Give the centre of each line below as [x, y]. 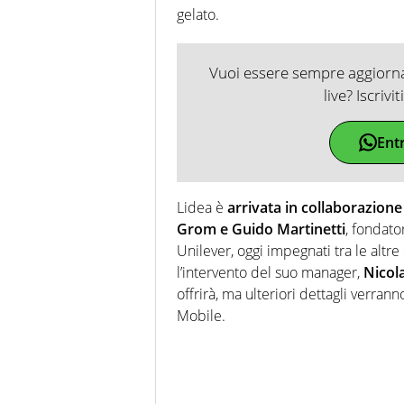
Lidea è [202, 207]
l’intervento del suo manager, [270, 272]
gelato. [198, 14]
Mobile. [201, 315]
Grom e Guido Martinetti [261, 229]
